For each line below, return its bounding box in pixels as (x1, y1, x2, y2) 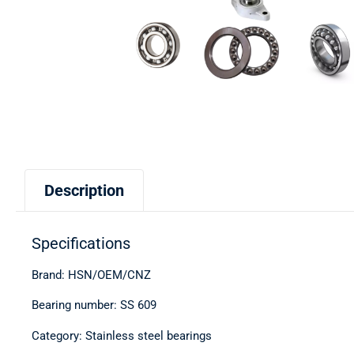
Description (44, 181, 124, 200)
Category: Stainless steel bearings (32, 328, 212, 343)
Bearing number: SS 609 (32, 298, 156, 313)
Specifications (32, 234, 130, 253)
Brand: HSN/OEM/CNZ (32, 268, 151, 282)
